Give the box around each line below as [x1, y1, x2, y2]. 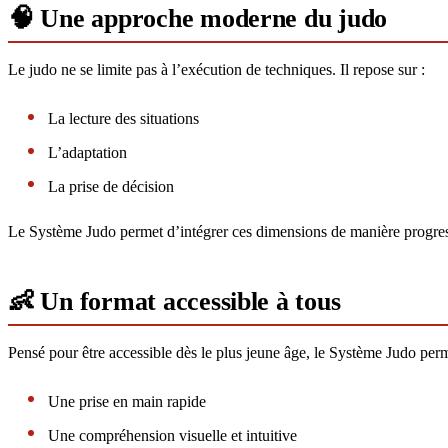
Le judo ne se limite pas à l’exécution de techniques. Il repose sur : [8, 61, 425, 79]
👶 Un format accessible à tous [8, 285, 341, 316]
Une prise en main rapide [48, 392, 206, 410]
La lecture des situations [48, 110, 199, 128]
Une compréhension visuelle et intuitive [48, 426, 297, 444]
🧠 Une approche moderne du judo [8, 3, 388, 34]
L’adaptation [48, 144, 127, 162]
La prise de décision [48, 177, 174, 195]
